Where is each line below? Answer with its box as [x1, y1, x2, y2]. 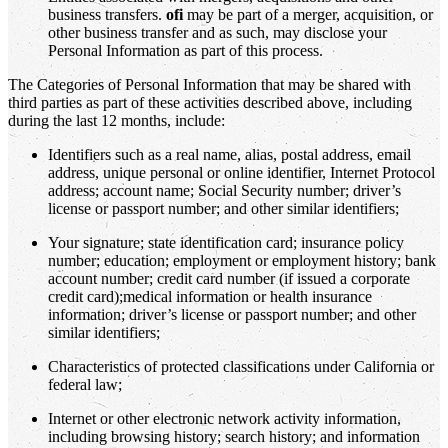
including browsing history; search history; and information [48, 427, 420, 445]
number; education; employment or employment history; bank [48, 251, 436, 269]
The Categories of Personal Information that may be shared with [8, 75, 411, 93]
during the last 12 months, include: [8, 111, 225, 129]
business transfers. [48, 5, 166, 23]
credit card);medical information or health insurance [48, 287, 372, 305]
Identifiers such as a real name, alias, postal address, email [48, 145, 411, 163]
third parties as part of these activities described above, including [8, 93, 412, 111]
